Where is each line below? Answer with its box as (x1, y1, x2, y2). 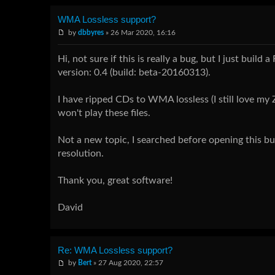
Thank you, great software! (58, 175, 172, 185)
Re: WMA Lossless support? (58, 244, 172, 255)
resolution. (58, 148, 104, 158)
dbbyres (78, 28, 104, 36)
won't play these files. (58, 107, 150, 118)
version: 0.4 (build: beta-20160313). (58, 67, 211, 77)
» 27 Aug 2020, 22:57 (91, 259, 163, 267)
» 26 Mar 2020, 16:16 (104, 28, 176, 36)
